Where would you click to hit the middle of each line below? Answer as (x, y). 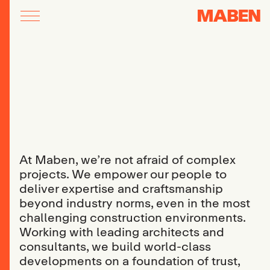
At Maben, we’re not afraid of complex (127, 159)
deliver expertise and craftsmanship (121, 188)
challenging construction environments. (132, 217)
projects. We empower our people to (123, 174)
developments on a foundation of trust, (130, 261)
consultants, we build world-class (115, 246)
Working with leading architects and (122, 232)
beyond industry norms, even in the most (135, 203)
